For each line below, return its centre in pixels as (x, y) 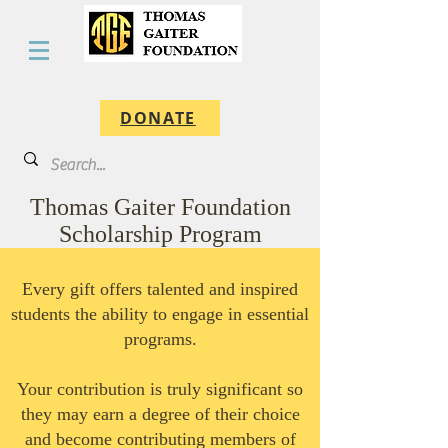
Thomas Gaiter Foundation (160, 207)
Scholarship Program (160, 234)
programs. (160, 339)
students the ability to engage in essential (160, 314)
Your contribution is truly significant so (160, 389)
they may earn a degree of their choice (160, 414)
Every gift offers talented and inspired (160, 289)
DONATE (158, 118)
